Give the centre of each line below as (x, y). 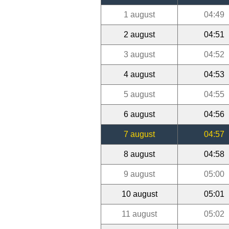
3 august (139, 54)
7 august (139, 134)
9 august (139, 174)
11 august (139, 214)
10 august (139, 194)
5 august (139, 94)
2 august (139, 34)
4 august (139, 74)
